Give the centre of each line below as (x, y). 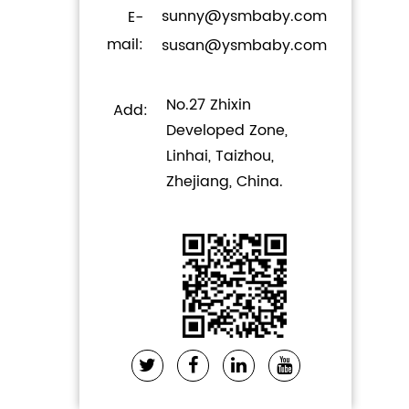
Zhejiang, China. (225, 181)
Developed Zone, (227, 130)
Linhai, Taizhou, (220, 156)
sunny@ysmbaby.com (244, 16)
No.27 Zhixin (209, 105)
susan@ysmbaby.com (244, 45)
